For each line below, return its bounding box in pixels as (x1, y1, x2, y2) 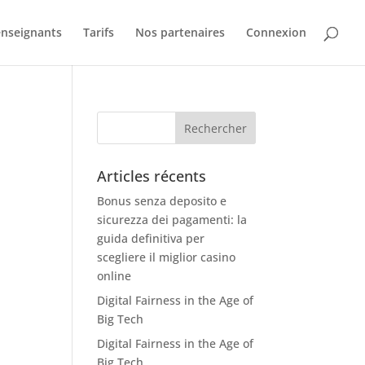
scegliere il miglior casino (97, 249, 236, 265)
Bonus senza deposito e (97, 193, 227, 209)
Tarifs (83, 24, 114, 40)
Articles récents (97, 166, 207, 186)
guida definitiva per (97, 231, 205, 246)
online (97, 268, 132, 284)
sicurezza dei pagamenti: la (97, 212, 248, 227)
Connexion (246, 24, 306, 40)
